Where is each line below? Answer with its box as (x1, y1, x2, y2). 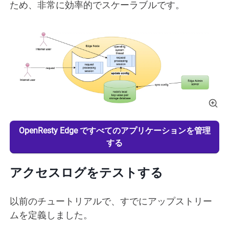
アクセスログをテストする (10, 165, 163, 180)
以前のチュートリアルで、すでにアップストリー (10, 195, 212, 207)
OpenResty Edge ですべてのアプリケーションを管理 (18, 125, 211, 135)
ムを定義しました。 (10, 209, 93, 220)
